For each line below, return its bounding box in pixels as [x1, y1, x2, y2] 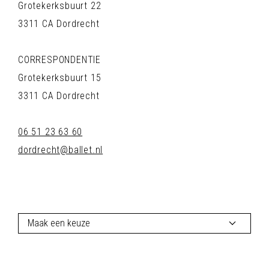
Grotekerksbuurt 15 [18, 71, 101, 83]
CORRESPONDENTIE [18, 53, 101, 65]
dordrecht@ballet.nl [18, 144, 103, 156]
